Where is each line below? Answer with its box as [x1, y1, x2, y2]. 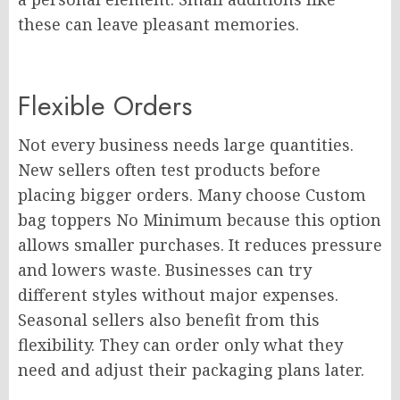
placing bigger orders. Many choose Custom [18, 184, 366, 205]
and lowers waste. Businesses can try [18, 259, 312, 280]
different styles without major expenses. [18, 284, 338, 305]
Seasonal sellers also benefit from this [18, 309, 320, 330]
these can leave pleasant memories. [18, 13, 299, 35]
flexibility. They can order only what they [18, 334, 343, 355]
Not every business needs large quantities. [18, 134, 354, 155]
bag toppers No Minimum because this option [18, 209, 381, 230]
